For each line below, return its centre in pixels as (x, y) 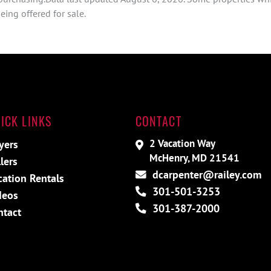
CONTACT (158, 121)
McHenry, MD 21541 (194, 158)
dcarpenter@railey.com (205, 174)
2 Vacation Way (182, 143)
